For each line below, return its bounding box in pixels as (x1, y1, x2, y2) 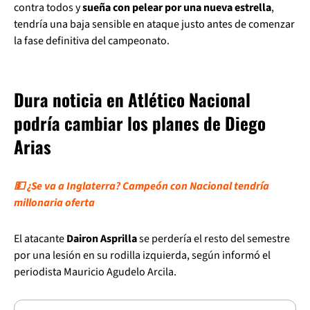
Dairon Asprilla (66, 231, 137, 246)
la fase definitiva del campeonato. (14, 33, 170, 48)
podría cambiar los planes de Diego (14, 110, 266, 136)
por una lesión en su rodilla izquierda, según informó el (14, 248, 271, 263)
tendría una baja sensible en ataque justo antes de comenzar (14, 17, 295, 32)
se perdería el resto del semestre (137, 231, 290, 246)
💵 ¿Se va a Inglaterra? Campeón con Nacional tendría (14, 179, 269, 194)
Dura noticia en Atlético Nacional (14, 86, 250, 112)
